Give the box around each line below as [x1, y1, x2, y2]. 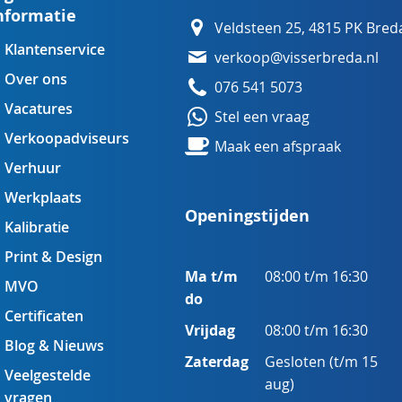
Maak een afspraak [214, 136, 341, 156]
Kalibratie [4, 217, 69, 237]
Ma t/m [185, 266, 238, 286]
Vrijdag [185, 319, 235, 340]
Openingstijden [185, 204, 310, 227]
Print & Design [4, 247, 102, 267]
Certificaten [4, 306, 83, 326]
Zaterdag [185, 351, 249, 371]
